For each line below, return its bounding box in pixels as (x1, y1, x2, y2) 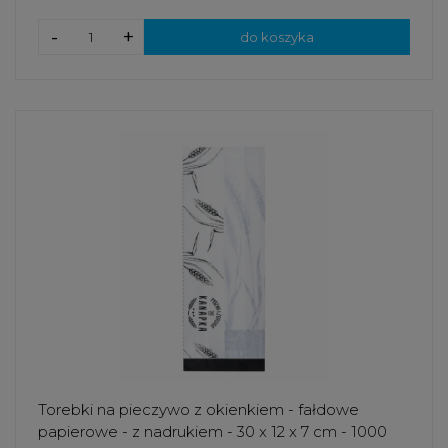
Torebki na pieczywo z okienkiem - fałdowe (38, 400, 359, 420)
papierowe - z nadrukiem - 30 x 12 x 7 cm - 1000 (38, 422, 387, 442)
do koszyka (240, 28, 314, 45)
